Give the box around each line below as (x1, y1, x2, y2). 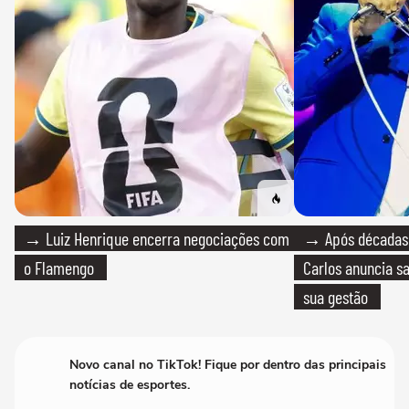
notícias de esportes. (69, 375, 190, 393)
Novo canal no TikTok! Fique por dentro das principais (69, 355, 386, 373)
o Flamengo (24, 256, 94, 278)
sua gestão (303, 285, 368, 308)
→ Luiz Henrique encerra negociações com (24, 226, 289, 249)
